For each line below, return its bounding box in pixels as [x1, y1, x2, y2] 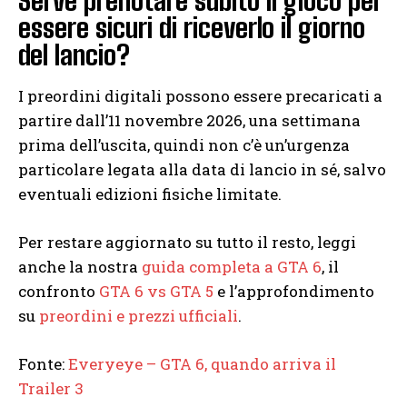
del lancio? [18, 38, 130, 72]
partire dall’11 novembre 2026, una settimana [18, 110, 361, 132]
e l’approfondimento [213, 281, 374, 303]
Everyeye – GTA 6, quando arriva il [68, 353, 336, 375]
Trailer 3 [18, 378, 84, 400]
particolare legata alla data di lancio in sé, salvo [18, 159, 386, 181]
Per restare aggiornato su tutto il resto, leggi [18, 232, 356, 253]
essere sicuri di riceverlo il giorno [18, 11, 365, 45]
